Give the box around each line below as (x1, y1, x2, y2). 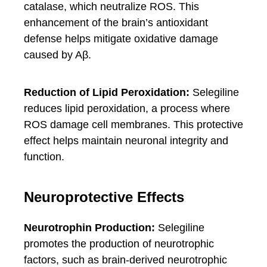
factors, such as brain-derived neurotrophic (24, 254, 227, 266)
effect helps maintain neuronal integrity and (24, 135, 228, 147)
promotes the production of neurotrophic (24, 238, 214, 250)
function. (24, 151, 64, 163)
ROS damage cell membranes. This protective (24, 119, 243, 131)
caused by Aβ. (24, 49, 91, 61)
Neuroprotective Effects (24, 189, 184, 205)
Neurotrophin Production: (24, 222, 155, 234)
